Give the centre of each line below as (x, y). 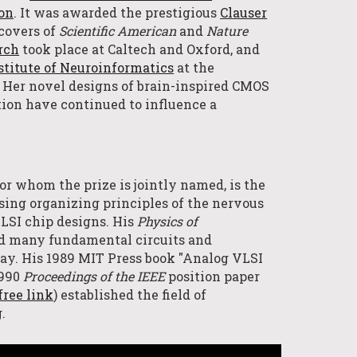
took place (54, 49)
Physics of (168, 221)
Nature (228, 31)
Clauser (244, 13)
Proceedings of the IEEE (96, 276)
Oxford (209, 49)
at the (194, 68)
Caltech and (147, 49)
